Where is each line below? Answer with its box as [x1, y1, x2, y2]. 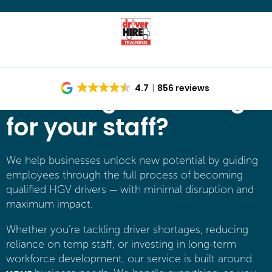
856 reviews [157, 82, 209, 94]
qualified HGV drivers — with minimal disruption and [6, 184, 254, 195]
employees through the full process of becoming [6, 169, 243, 181]
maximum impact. [6, 199, 93, 210]
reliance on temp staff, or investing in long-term [6, 238, 236, 250]
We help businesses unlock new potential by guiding [6, 155, 258, 166]
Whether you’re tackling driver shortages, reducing [6, 223, 248, 236]
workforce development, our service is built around [6, 253, 252, 265]
